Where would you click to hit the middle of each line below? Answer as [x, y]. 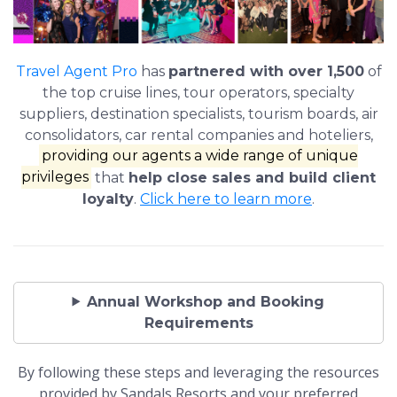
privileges [54, 177]
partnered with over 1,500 [266, 71]
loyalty [108, 198]
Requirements [198, 323]
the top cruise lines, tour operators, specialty [198, 92]
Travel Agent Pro [76, 71]
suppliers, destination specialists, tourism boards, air [198, 113]
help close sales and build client [253, 177]
